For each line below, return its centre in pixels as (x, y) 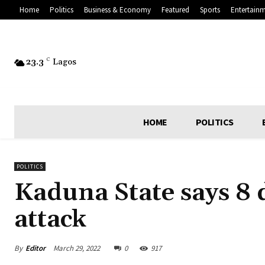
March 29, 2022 (77, 248)
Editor (35, 248)
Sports (210, 10)
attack (50, 220)
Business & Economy (117, 10)
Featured (175, 10)
